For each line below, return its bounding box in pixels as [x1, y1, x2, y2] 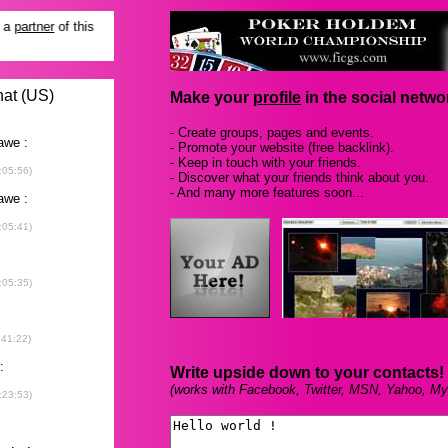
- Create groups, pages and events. [170, 125, 374, 140]
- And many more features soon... [170, 185, 364, 200]
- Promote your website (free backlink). [170, 140, 394, 155]
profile [253, 89, 301, 106]
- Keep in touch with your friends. [170, 155, 361, 170]
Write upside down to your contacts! [170, 364, 444, 381]
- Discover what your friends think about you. [170, 170, 429, 185]
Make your [170, 89, 253, 106]
